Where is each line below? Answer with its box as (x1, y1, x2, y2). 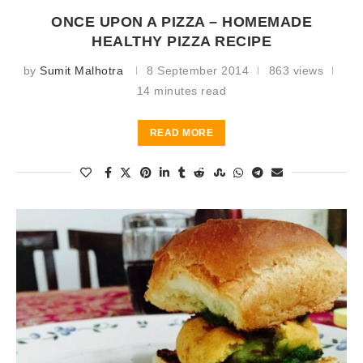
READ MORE (149, 127, 214, 139)
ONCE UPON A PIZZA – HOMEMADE (51, 14, 312, 30)
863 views (268, 64, 324, 77)
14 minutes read (136, 84, 227, 97)
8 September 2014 (147, 64, 250, 77)
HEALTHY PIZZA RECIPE (92, 33, 271, 49)
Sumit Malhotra (40, 64, 124, 77)
